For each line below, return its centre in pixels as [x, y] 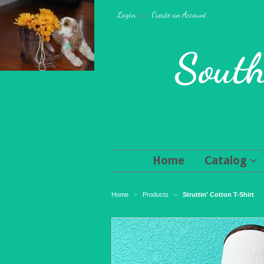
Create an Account [179, 14]
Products [156, 194]
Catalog [227, 161]
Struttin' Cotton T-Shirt [218, 194]
